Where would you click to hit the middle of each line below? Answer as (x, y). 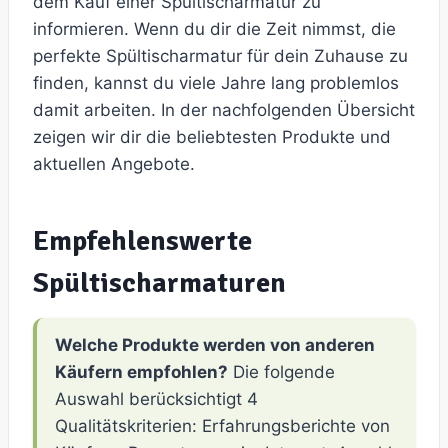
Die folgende (281, 372)
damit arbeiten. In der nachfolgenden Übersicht (224, 110)
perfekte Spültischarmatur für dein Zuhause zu (220, 56)
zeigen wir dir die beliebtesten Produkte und (212, 137)
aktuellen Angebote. (114, 164)
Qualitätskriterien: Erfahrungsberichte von (222, 426)
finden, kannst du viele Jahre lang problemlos (216, 83)
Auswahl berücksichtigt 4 (156, 399)
